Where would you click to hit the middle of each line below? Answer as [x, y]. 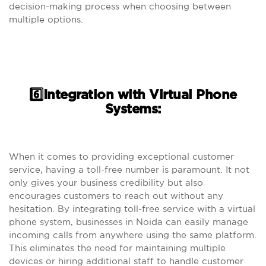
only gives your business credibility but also [106, 183]
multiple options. [46, 19]
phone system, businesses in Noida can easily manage [129, 222]
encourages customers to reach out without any [116, 196]
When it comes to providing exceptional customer [121, 156]
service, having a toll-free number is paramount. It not [129, 170]
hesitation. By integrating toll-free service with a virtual [132, 209]
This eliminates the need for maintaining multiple [117, 248]
